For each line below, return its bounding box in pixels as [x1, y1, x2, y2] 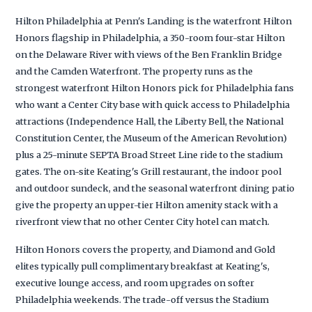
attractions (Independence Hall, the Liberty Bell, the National [15, 115, 284, 127]
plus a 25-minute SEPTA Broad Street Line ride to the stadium [15, 148, 283, 160]
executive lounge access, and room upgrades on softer [15, 276, 255, 288]
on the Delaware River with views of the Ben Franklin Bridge [15, 48, 283, 60]
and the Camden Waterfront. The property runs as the [15, 65, 253, 77]
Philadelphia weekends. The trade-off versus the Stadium [15, 293, 270, 305]
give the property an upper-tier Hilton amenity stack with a [15, 198, 279, 210]
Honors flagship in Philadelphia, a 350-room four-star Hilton [15, 31, 286, 43]
